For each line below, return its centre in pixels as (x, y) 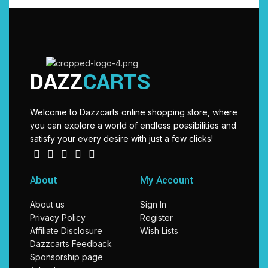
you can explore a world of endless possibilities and (133, 125)
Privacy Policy (58, 217)
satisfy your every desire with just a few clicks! (121, 138)
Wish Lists (159, 230)
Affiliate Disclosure (66, 230)
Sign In (153, 204)
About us (47, 204)
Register (156, 217)
